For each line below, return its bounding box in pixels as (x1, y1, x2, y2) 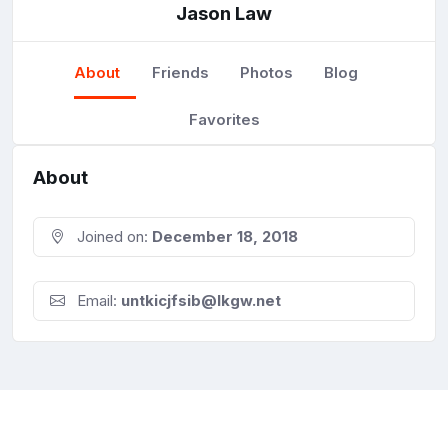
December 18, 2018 (152, 227, 298, 247)
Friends (151, 62, 209, 82)
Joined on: (73, 227, 152, 247)
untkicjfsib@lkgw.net (121, 291, 281, 311)
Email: (73, 291, 121, 311)
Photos (239, 62, 293, 82)
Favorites (188, 109, 260, 129)
